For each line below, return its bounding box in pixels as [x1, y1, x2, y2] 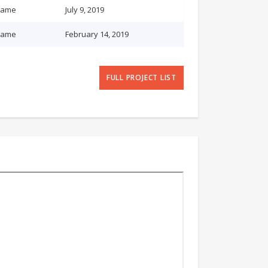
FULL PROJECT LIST [106, 72, 176, 83]
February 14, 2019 [65, 29, 129, 39]
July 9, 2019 [65, 4, 104, 15]
